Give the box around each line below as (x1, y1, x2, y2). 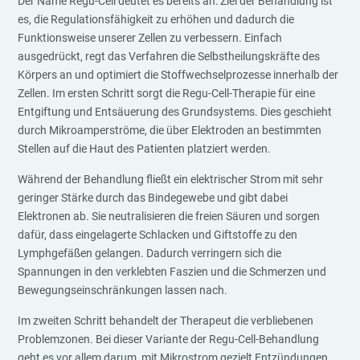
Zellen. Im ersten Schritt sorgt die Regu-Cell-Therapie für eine (18, 87, 316, 100)
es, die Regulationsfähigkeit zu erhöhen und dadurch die (18, 13, 295, 26)
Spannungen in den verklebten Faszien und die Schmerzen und (18, 265, 327, 278)
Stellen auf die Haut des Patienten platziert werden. (18, 142, 272, 155)
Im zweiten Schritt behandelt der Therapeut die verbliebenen (18, 314, 314, 327)
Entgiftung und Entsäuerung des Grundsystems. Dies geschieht (18, 105, 333, 118)
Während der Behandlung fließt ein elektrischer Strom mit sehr (18, 173, 324, 186)
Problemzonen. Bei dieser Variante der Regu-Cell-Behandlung (18, 333, 320, 346)
